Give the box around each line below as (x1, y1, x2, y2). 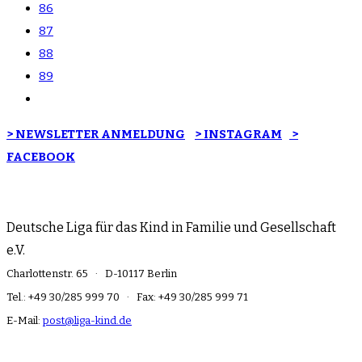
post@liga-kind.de (43, 314, 132, 326)
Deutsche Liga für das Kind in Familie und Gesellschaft (6, 220, 336, 235)
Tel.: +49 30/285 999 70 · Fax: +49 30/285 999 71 (6, 291, 248, 303)
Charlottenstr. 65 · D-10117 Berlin (6, 267, 177, 280)
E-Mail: (6, 314, 43, 326)
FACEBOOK (6, 149, 75, 164)
